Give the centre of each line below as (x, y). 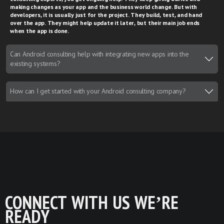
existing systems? (35, 63)
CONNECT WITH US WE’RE (92, 203)
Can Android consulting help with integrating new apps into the (99, 54)
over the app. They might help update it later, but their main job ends (105, 23)
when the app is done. (39, 31)
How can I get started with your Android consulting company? (98, 91)
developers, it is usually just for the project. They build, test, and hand (106, 15)
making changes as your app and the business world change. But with (104, 7)
